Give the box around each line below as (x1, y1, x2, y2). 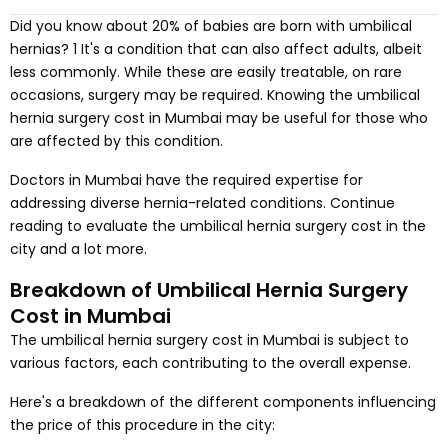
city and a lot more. (10, 239, 147, 259)
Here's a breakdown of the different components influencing (10, 392, 436, 412)
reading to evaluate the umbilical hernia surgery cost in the (10, 216, 426, 236)
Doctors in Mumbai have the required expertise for (10, 170, 363, 190)
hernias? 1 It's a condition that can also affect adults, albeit (10, 39, 422, 59)
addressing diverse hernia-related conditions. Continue (10, 193, 395, 213)
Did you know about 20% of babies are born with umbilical (10, 16, 412, 36)
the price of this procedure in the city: (10, 415, 275, 435)
